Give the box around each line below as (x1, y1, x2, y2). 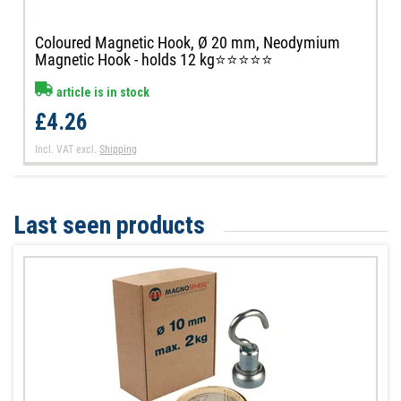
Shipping (99, 142, 138, 156)
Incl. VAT (35, 142, 74, 156)
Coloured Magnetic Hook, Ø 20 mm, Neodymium (35, 32, 341, 52)
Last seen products (13, 210, 205, 241)
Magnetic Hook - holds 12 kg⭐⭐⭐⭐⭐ (35, 49, 274, 69)
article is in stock (54, 84, 150, 99)
